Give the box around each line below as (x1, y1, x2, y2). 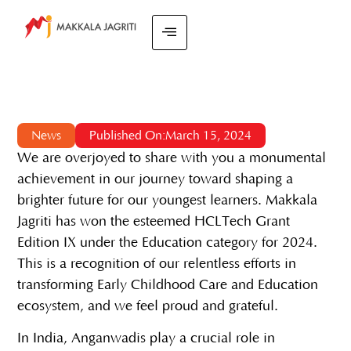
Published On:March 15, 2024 (89, 128, 252, 143)
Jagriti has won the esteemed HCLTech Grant (17, 213, 291, 230)
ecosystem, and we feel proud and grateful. (17, 298, 279, 314)
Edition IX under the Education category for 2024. (17, 234, 318, 251)
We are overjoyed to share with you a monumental (17, 150, 327, 166)
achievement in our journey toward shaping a (17, 171, 294, 187)
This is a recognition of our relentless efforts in (17, 255, 297, 272)
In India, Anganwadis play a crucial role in (17, 331, 276, 347)
